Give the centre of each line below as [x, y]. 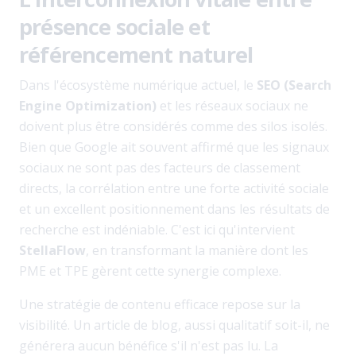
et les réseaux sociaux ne [232, 106]
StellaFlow [52, 250]
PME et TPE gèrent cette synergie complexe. [150, 271]
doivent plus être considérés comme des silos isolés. [173, 126]
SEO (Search [294, 85]
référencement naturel [136, 54]
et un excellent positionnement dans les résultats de [174, 209]
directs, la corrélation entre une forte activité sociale [174, 188]
